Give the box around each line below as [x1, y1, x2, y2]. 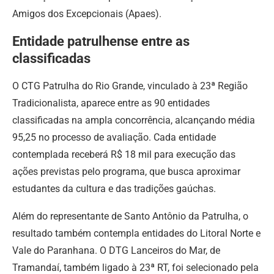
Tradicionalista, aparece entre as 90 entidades [12, 97, 210, 109]
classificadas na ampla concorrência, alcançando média [12, 114, 255, 126]
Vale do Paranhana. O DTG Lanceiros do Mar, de [12, 244, 220, 256]
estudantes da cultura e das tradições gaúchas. [12, 182, 216, 194]
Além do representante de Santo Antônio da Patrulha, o [12, 210, 248, 222]
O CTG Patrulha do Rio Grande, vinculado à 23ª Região [12, 80, 248, 92]
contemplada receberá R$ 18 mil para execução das [12, 148, 235, 160]
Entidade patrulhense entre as [12, 33, 190, 49]
